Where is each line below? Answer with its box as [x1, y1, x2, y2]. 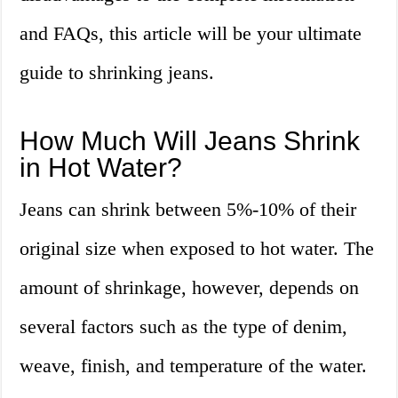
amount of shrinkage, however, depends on [20, 276, 360, 299]
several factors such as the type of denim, [20, 315, 348, 338]
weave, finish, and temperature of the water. [20, 354, 368, 378]
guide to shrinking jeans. [20, 61, 215, 84]
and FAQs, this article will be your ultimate [20, 22, 362, 45]
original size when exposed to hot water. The [20, 237, 375, 260]
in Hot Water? [20, 153, 183, 183]
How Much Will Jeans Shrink [20, 126, 361, 156]
